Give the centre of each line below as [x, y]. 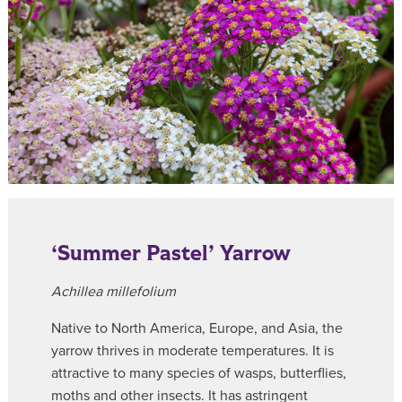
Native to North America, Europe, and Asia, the [197, 328]
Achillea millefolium [114, 291]
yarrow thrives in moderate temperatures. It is [192, 350]
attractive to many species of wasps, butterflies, [199, 373]
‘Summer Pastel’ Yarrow [171, 253]
